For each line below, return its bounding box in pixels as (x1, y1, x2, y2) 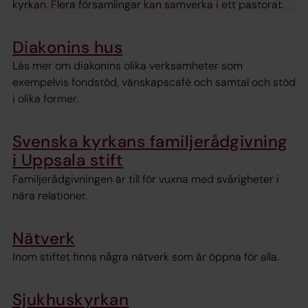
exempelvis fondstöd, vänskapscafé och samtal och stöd (12, 75, 296, 90)
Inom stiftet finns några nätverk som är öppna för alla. (12, 250, 279, 265)
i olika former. (12, 91, 78, 107)
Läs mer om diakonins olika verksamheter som (12, 58, 243, 74)
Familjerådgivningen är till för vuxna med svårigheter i (12, 171, 279, 186)
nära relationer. (12, 188, 87, 203)
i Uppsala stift (12, 149, 124, 171)
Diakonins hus (12, 36, 123, 58)
